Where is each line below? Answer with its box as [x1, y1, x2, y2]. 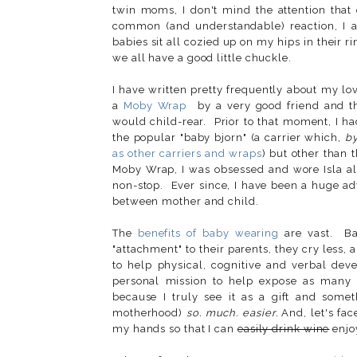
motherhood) [112, 306, 186, 319]
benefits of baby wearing [137, 226, 280, 239]
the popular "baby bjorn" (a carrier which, [112, 131, 345, 143]
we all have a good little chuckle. [112, 51, 292, 64]
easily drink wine [237, 322, 330, 335]
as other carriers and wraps [112, 147, 262, 159]
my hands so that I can [112, 322, 237, 335]
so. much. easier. [186, 306, 282, 319]
